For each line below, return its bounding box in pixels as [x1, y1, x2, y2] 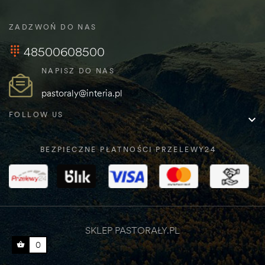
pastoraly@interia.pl [41, 86, 122, 99]
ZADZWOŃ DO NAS [9, 22, 97, 31]
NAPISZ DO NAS [41, 66, 115, 75]
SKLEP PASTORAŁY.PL [85, 224, 180, 236]
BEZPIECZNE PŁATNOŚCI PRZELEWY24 [40, 144, 216, 154]
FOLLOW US [9, 109, 64, 119]
